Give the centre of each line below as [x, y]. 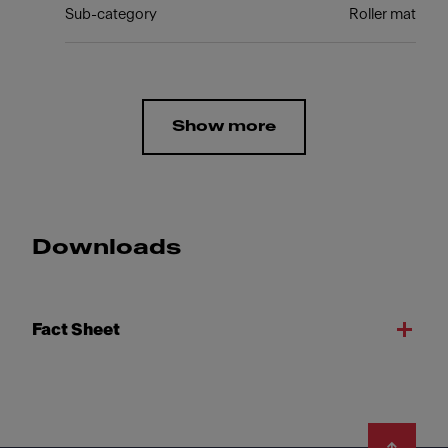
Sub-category [110, 14]
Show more [224, 126]
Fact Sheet [76, 329]
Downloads [106, 247]
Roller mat [382, 14]
